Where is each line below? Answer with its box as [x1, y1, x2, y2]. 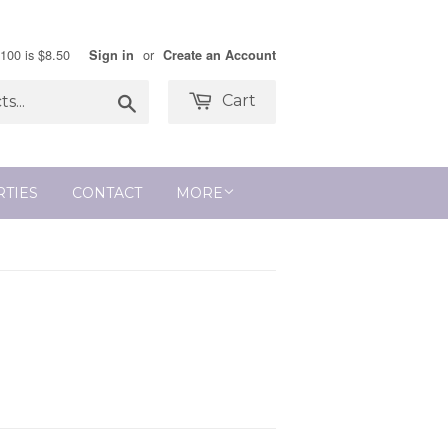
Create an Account [163, 46, 276, 64]
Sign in [89, 46, 134, 64]
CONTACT [72, 184, 142, 202]
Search [135, 90, 183, 111]
